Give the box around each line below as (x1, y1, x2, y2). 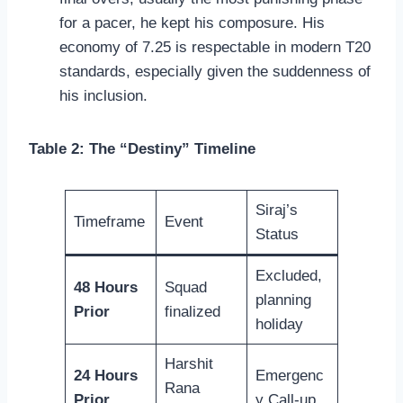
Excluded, (255, 267, 322, 285)
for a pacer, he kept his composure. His (59, 14, 325, 32)
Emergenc (255, 367, 324, 385)
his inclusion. (59, 87, 148, 105)
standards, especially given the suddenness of (59, 63, 371, 81)
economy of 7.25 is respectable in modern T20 (59, 39, 371, 57)
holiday (255, 316, 303, 334)
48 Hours (73, 279, 138, 297)
